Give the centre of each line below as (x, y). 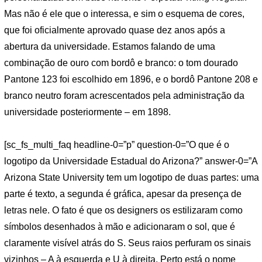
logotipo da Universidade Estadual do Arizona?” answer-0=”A (131, 161)
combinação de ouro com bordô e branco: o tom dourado (121, 63)
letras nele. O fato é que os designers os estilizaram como (123, 210)
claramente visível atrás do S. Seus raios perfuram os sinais (127, 243)
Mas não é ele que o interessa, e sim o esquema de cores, (124, 13)
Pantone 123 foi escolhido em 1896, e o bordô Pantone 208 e (131, 79)
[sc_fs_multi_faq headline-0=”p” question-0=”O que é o (117, 144)
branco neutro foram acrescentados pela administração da (124, 95)
